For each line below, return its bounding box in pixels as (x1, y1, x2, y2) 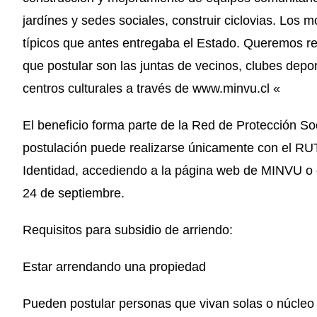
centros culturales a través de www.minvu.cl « (23, 81, 280, 96)
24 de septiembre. (23, 186, 125, 200)
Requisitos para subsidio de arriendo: (23, 223, 233, 237)
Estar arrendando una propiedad (23, 260, 206, 274)
